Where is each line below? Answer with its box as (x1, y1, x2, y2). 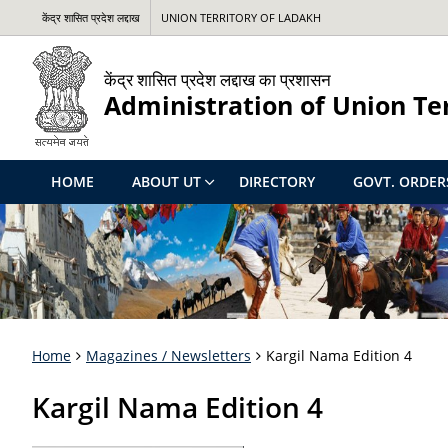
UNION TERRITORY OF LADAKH (161, 10, 321, 25)
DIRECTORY (239, 172, 315, 191)
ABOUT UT (132, 172, 201, 191)
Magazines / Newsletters (86, 346, 251, 365)
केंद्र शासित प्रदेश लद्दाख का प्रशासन (104, 67, 331, 91)
